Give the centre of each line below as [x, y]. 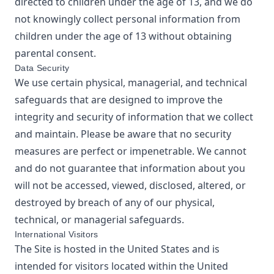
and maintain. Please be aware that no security [123, 134]
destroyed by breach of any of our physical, [115, 202]
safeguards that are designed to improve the [119, 100]
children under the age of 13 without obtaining [123, 36]
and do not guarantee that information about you [130, 168]
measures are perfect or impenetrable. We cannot [131, 151]
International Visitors [57, 234]
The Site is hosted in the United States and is [117, 249]
